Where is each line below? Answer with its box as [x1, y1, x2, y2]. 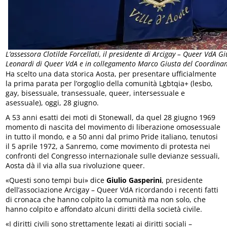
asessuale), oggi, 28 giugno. [6, 97, 99, 107]
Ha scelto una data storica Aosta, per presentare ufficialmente [6, 68, 217, 79]
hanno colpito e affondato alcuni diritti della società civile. [6, 204, 203, 214]
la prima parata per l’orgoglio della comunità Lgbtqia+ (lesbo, [6, 78, 213, 88]
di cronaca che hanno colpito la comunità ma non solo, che [6, 194, 206, 204]
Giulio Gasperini [106, 175, 162, 185]
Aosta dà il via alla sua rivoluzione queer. [6, 160, 145, 170]
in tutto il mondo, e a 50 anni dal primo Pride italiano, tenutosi [6, 131, 218, 141]
